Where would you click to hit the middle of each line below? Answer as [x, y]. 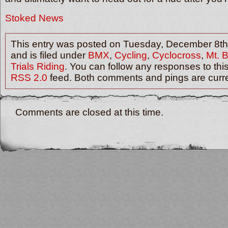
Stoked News [34, 18]
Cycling [131, 55]
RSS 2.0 [29, 78]
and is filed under [49, 55]
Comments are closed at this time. [89, 112]
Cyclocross [177, 55]
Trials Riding [38, 66]
